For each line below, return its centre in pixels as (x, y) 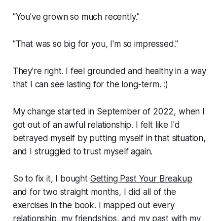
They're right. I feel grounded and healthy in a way (110, 71)
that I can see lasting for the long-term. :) (91, 84)
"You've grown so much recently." (76, 17)
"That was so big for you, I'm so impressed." (95, 44)
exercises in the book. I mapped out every (93, 205)
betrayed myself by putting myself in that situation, (109, 138)
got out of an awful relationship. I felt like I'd (96, 125)
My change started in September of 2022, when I (109, 111)
